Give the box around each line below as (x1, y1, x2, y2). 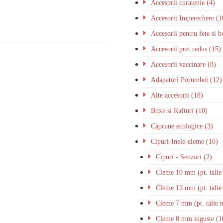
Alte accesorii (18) (151, 92, 204, 99)
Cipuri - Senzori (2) (156, 153, 213, 161)
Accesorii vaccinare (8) (151, 61, 217, 68)
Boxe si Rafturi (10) (151, 107, 208, 114)
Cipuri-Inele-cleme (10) (151, 138, 219, 145)
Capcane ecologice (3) (151, 122, 214, 130)
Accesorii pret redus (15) (151, 45, 222, 53)
